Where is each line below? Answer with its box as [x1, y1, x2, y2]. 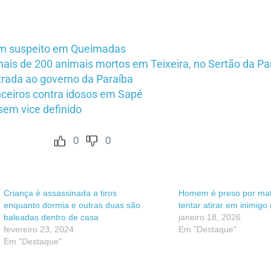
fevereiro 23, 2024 [4, 224, 74, 235]
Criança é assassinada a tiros [4, 188, 117, 198]
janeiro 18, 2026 [178, 212, 241, 223]
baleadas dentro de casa [4, 212, 99, 223]
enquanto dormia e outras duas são [4, 200, 140, 211]
